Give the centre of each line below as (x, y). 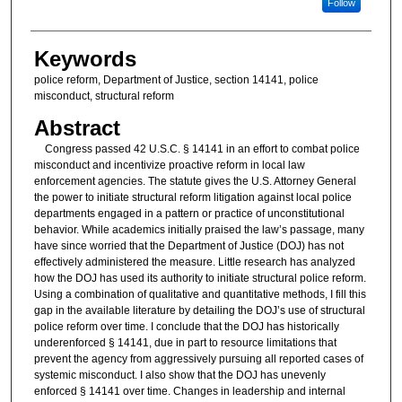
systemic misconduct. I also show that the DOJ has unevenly (179, 375)
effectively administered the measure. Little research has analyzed (194, 262)
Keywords (85, 59)
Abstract (77, 127)
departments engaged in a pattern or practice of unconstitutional (189, 213)
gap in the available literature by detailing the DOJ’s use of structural (199, 310)
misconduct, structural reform (104, 96)
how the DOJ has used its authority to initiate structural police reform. (200, 278)
